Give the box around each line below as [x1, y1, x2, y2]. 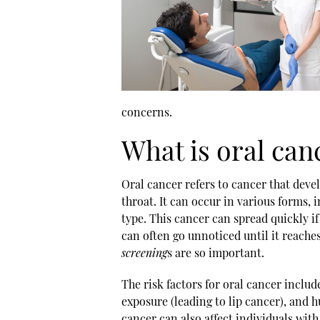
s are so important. [166, 244, 264, 260]
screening [121, 244, 167, 260]
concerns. [121, 104, 172, 119]
